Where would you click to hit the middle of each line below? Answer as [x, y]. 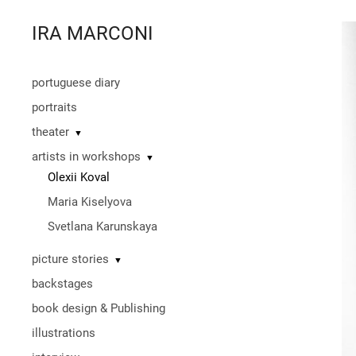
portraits [54, 107]
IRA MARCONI [93, 33]
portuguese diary [76, 83]
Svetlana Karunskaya [103, 226]
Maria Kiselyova [90, 202]
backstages [62, 284]
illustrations [64, 333]
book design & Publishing [99, 308]
